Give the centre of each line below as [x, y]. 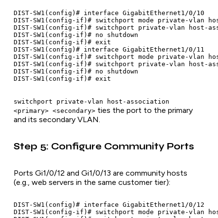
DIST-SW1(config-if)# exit [62, 42]
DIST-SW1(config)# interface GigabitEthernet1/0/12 [109, 205]
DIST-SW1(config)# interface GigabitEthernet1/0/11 [109, 49]
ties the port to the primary [144, 110]
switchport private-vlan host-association [91, 101]
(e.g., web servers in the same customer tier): [92, 182]
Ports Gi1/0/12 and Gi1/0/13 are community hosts [100, 173]
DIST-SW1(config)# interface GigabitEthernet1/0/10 [109, 13]
